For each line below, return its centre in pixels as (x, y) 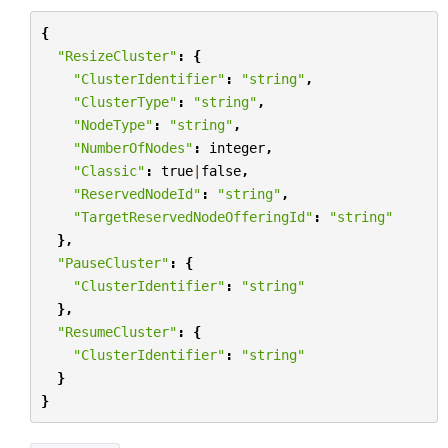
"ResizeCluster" (116, 55)
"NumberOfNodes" (132, 147)
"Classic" (108, 170)
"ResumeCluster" (116, 331)
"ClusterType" (124, 101)
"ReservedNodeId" (136, 193)
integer (236, 147)
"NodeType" (112, 124)
